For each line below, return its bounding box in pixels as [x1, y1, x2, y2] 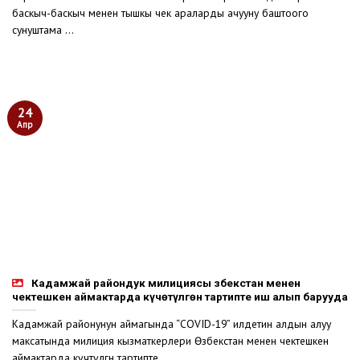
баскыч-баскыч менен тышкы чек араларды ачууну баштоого [12, 6, 309, 21]
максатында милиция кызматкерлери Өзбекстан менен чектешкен [12, 333, 329, 349]
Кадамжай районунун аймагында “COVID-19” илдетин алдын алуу [12, 317, 331, 332]
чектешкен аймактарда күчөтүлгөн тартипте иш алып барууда [12, 289, 348, 303]
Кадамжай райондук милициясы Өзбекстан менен [31, 276, 301, 289]
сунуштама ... [12, 22, 74, 38]
